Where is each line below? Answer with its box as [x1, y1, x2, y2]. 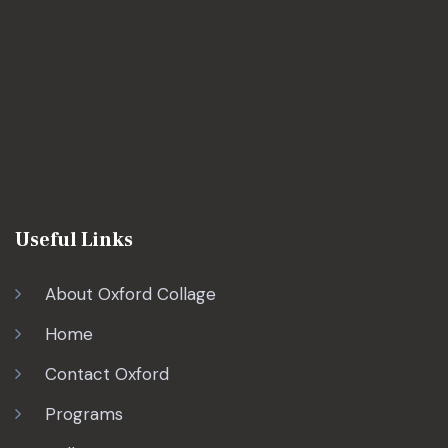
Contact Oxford [45, 363, 169, 386]
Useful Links [15, 227, 133, 254]
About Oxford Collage [45, 283, 216, 306]
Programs [45, 403, 123, 426]
